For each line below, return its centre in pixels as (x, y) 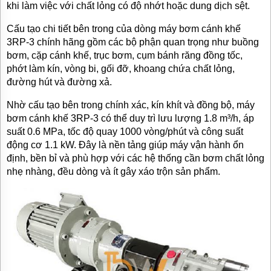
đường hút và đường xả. (59, 82)
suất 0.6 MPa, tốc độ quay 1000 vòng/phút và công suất (125, 132)
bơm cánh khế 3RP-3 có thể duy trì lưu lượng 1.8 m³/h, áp (130, 119)
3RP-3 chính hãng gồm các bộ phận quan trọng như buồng (133, 42)
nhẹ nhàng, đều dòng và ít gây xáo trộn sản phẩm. (113, 172)
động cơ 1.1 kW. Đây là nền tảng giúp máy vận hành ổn (125, 145)
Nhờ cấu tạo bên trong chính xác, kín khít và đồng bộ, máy (131, 105)
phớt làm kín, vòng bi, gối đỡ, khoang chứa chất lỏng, (121, 69)
